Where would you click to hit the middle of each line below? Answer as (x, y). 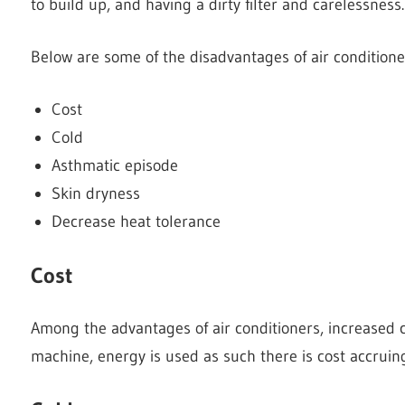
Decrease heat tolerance (136, 221)
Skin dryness (95, 193)
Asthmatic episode (114, 165)
